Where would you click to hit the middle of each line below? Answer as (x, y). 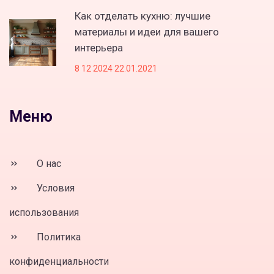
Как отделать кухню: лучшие (143, 16)
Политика (57, 237)
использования (44, 212)
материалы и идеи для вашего (147, 31)
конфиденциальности (59, 261)
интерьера (99, 47)
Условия (54, 188)
